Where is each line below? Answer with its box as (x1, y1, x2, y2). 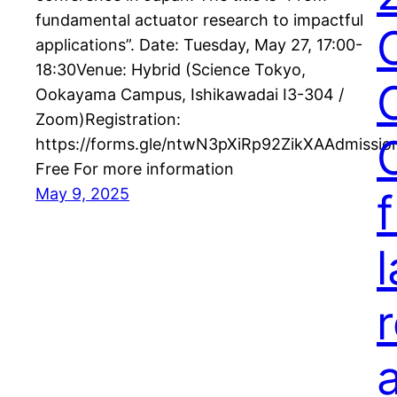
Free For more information (35, 160, 234, 179)
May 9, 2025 (35, 184, 129, 204)
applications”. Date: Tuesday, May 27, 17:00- (35, 35, 362, 55)
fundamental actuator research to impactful (35, 11, 363, 30)
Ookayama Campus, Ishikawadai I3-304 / (35, 85, 344, 105)
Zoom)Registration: (35, 110, 181, 129)
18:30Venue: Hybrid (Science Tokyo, (35, 60, 306, 80)
